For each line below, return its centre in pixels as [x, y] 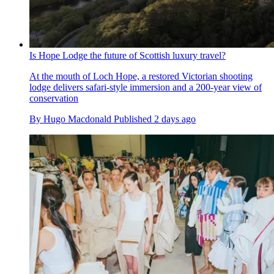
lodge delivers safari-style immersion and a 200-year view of [146, 87]
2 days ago [175, 119]
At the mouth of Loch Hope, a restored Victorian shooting [141, 76]
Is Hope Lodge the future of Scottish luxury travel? [128, 55]
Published [134, 119]
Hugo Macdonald [77, 119]
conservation [54, 98]
